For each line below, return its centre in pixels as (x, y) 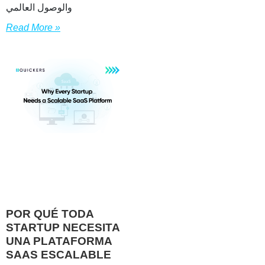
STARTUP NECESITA (63, 227)
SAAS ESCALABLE (59, 254)
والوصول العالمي (39, 8)
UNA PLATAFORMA (59, 241)
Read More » (33, 28)
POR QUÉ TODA (50, 214)
